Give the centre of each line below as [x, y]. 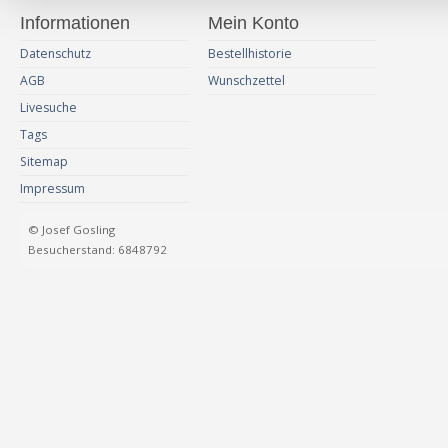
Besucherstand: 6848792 [97, 249]
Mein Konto [253, 23]
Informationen [75, 23]
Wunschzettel [246, 80]
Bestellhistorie [250, 53]
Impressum [52, 188]
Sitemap [44, 161]
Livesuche [48, 107]
